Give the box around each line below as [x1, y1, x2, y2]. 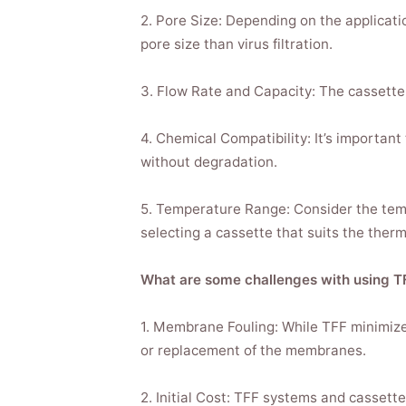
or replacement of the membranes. [140, 342, 366, 359]
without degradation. [140, 153, 277, 170]
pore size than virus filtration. [140, 35, 333, 53]
